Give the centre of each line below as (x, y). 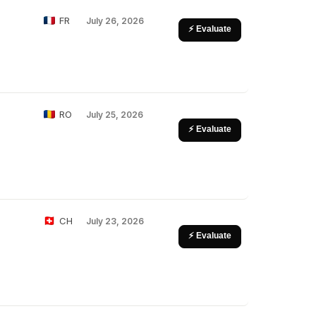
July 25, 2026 (115, 115)
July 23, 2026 (115, 221)
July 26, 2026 (115, 21)
